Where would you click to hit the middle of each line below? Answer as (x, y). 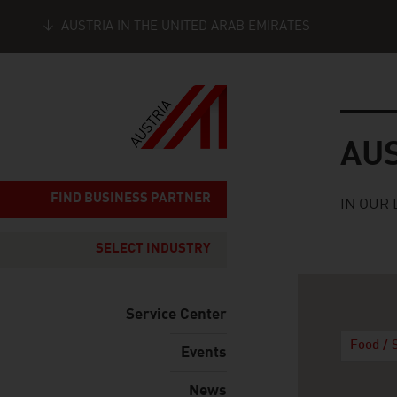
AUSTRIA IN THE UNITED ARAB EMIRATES (186, 27)
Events (204, 353)
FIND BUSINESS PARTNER (131, 199)
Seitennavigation (283, 64)
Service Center (176, 315)
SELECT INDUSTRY (153, 249)
